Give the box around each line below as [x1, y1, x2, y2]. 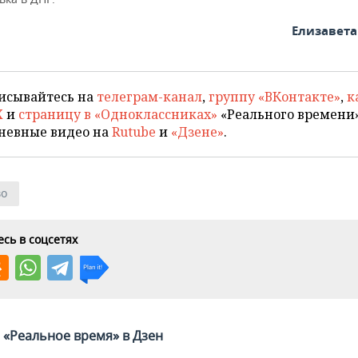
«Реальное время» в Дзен [3, 327, 163, 344]
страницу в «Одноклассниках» [18, 105, 217, 123]
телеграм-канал [97, 88, 202, 105]
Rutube [112, 123, 156, 141]
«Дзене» [171, 123, 224, 141]
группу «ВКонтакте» [209, 88, 340, 105]
